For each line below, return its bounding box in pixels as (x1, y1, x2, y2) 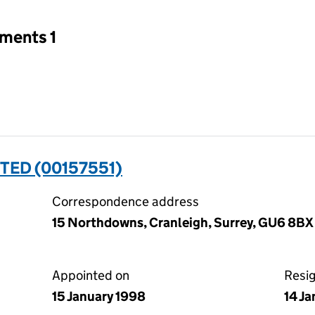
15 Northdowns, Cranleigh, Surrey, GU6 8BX (52, 214, 314, 231)
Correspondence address (52, 193, 199, 210)
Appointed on (52, 267, 129, 283)
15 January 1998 (52, 288, 146, 304)
